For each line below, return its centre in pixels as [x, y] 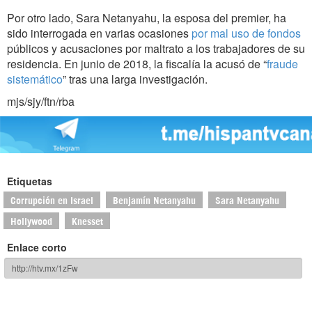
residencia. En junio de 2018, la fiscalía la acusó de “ [137, 64]
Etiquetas [30, 181]
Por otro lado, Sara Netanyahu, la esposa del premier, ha [147, 18]
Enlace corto [37, 247]
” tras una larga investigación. [135, 79]
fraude [282, 64]
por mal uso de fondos [246, 33]
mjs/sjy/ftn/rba [41, 102]
